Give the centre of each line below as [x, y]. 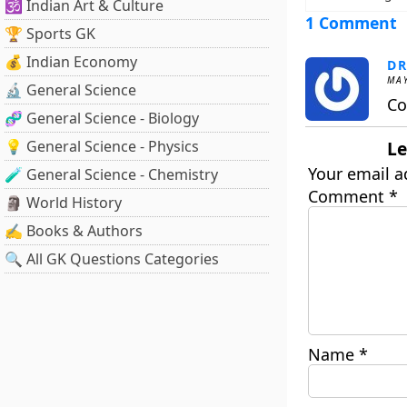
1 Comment [351, 23]
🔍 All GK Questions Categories [112, 259]
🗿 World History [63, 203]
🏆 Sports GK [50, 34]
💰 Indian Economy [71, 62]
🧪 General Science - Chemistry [111, 174]
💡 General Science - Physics [102, 146]
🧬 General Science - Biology [102, 118]
